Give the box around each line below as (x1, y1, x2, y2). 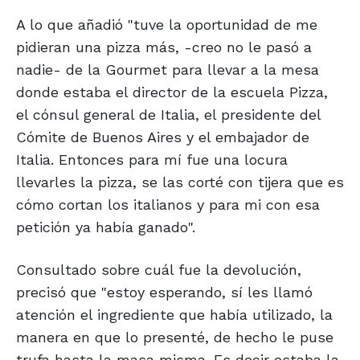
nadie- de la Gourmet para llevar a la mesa (16, 61, 319, 79)
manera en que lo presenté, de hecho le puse (16, 329, 333, 346)
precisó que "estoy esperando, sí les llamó (16, 284, 313, 301)
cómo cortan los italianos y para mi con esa (16, 196, 320, 214)
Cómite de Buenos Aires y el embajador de (16, 129, 309, 146)
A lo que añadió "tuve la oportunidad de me (16, 16, 317, 34)
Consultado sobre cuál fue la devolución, (16, 261, 301, 279)
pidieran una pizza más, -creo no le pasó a (16, 39, 312, 56)
